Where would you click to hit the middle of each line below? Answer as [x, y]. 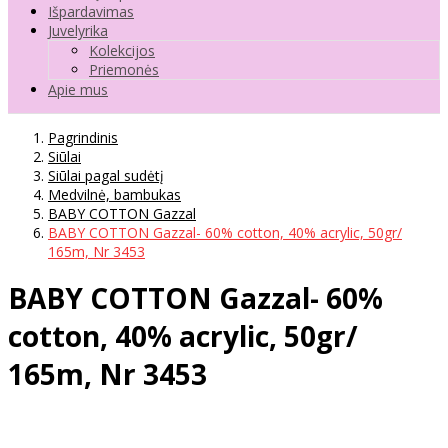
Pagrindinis [83, 137]
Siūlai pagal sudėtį [106, 175]
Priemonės [124, 69]
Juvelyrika [78, 30]
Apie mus [78, 89]
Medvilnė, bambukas [114, 194]
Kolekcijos [122, 50]
